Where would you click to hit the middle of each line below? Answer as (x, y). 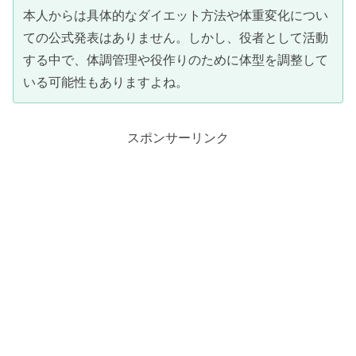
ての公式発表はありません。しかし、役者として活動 (176, 38)
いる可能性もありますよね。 (106, 82)
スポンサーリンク (178, 137)
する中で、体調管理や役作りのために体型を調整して (176, 60)
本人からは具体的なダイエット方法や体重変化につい (176, 15)
